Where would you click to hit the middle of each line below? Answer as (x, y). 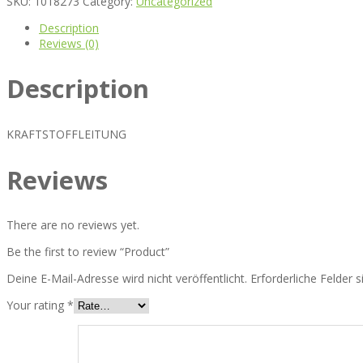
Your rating (37, 305)
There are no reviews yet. (73, 225)
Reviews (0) (69, 43)
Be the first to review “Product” (88, 252)
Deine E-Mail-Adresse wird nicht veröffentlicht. (127, 279)
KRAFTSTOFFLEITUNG (66, 134)
